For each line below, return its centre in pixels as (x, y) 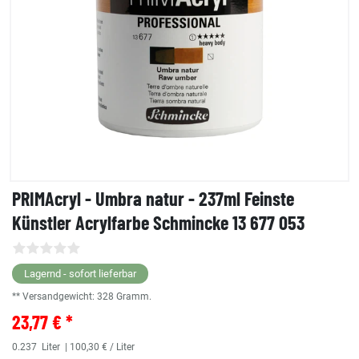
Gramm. (134, 297)
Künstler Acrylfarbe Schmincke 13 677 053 (158, 223)
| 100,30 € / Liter (99, 347)
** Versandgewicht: (54, 297)
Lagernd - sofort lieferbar (80, 274)
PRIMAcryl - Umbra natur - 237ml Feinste (153, 199)
